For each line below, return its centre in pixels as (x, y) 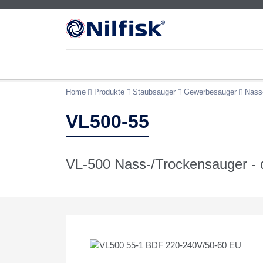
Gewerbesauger (210, 92)
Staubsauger (154, 92)
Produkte (109, 92)
